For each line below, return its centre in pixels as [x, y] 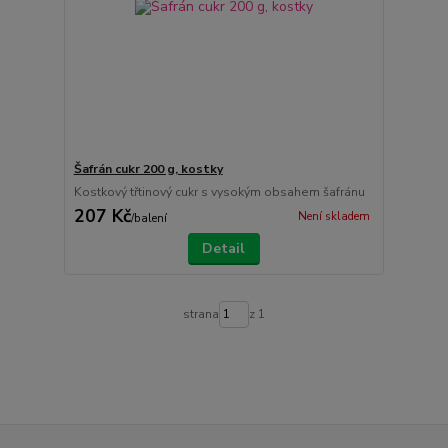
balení [150, 218]
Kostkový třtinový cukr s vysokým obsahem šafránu [219, 192]
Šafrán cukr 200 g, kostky [148, 169]
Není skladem [333, 217]
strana [200, 314]
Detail [224, 248]
